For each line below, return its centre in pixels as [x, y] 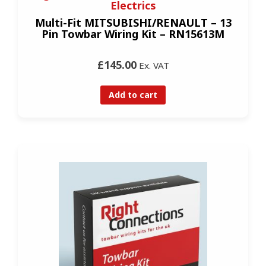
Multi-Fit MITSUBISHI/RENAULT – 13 [133, 23]
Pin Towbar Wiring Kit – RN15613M [133, 34]
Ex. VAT [153, 66]
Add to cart [133, 95]
